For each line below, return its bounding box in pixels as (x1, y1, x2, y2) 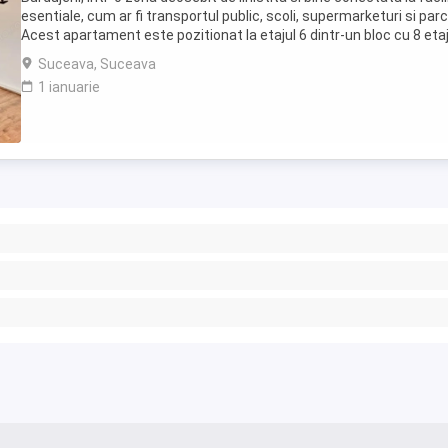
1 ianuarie (38, 79, 100, 95)
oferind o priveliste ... (21, 46, 152, 62)
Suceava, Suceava (38, 56, 156, 72)
